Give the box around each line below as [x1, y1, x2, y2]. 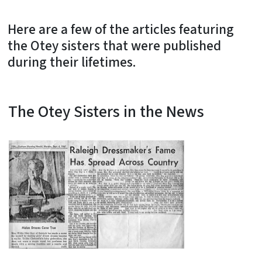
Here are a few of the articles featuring [8, 19, 234, 39]
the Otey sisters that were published [8, 36, 221, 56]
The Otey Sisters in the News [8, 99, 204, 123]
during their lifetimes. [8, 52, 136, 72]
